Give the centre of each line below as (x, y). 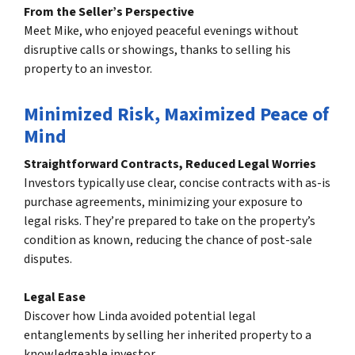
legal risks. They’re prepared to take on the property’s (170, 221)
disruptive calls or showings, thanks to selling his (157, 50)
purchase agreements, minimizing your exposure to (163, 202)
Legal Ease (55, 298)
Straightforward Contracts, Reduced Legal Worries (170, 164)
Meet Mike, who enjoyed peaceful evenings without (161, 31)
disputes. (48, 260)
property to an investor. (88, 69)
